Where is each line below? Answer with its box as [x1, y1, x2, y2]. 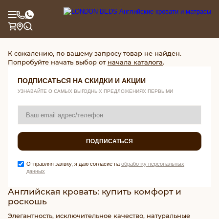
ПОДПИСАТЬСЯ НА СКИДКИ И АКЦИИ [18, 77, 146, 85]
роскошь [8, 196, 47, 206]
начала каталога [108, 58, 163, 66]
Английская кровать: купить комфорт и [8, 186, 181, 197]
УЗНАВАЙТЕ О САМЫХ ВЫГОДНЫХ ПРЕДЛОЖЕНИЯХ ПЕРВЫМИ [18, 88, 173, 94]
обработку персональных [121, 161, 184, 167]
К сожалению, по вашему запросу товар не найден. [8, 49, 181, 57]
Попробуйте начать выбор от [8, 58, 108, 66]
